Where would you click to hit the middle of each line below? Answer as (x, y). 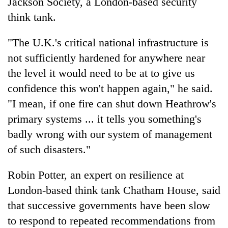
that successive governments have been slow (109, 205)
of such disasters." (49, 149)
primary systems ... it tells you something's (105, 119)
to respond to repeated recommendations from (111, 220)
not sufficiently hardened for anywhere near (106, 58)
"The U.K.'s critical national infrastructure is (108, 42)
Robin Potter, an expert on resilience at (96, 175)
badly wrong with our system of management (110, 134)
